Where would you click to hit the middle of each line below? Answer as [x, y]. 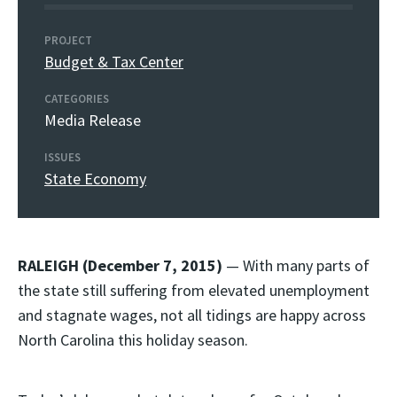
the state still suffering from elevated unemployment [194, 290]
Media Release [93, 120]
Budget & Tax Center [114, 62]
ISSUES [62, 157]
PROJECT [68, 40]
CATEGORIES [77, 99]
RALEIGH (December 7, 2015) [120, 265]
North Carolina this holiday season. [133, 340]
